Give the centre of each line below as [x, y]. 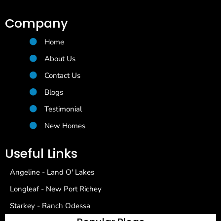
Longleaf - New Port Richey [56, 189]
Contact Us [62, 75]
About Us [60, 58]
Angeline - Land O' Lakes [52, 172]
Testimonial [63, 109]
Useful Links [41, 153]
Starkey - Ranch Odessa [50, 205]
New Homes [65, 126]
